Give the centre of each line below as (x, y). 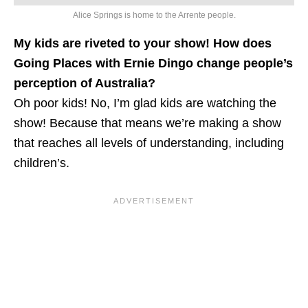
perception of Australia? (85, 84)
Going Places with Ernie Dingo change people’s (153, 64)
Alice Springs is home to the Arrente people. (154, 15)
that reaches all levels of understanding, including (149, 143)
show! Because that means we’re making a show (147, 123)
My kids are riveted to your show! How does (143, 44)
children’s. (42, 163)
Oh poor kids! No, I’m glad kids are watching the (145, 103)
